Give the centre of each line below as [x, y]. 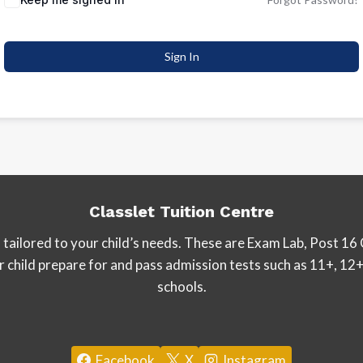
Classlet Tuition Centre [181, 211]
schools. [181, 286]
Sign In [181, 56]
